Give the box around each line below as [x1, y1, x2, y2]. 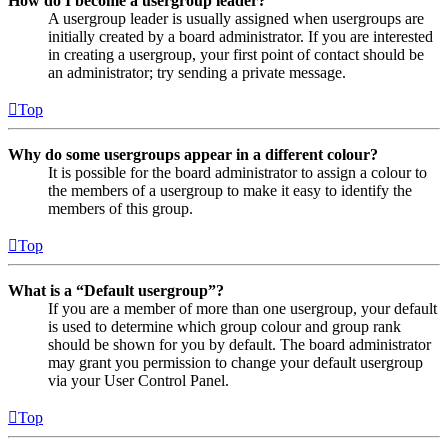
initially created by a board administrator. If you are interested [48, 28, 433, 46]
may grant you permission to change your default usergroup [48, 354, 423, 372]
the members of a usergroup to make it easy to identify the [48, 182, 412, 200]
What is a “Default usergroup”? [8, 282, 224, 300]
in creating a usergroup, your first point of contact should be [48, 46, 424, 64]
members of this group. [48, 200, 193, 218]
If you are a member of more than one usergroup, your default [48, 300, 437, 318]
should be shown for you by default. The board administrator [48, 336, 431, 354]
